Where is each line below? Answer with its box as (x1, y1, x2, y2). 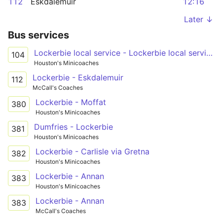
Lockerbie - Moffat (36, 97, 106, 107)
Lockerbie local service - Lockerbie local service (206, 48, 213, 58)
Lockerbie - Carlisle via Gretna (36, 146, 149, 156)
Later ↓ (184, 14, 213, 24)
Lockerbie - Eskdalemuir (33, 72, 123, 82)
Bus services (8, 29, 69, 41)
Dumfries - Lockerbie (34, 121, 113, 132)
